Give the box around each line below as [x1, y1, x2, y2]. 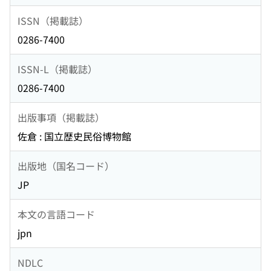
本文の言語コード [18, 206, 95, 221]
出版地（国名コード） [18, 158, 114, 173]
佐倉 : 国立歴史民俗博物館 [18, 129, 131, 144]
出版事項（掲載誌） [18, 109, 105, 125]
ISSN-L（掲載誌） [18, 61, 97, 76]
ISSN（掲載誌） [18, 13, 88, 28]
